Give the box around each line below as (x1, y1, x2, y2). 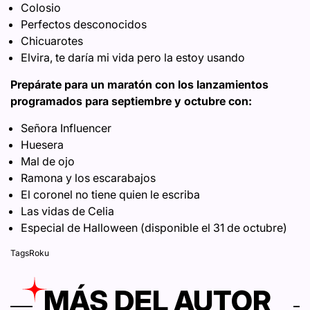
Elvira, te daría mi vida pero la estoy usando (21, 51, 245, 65)
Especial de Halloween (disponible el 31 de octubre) (21, 221, 287, 235)
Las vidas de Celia (21, 204, 114, 219)
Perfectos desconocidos (21, 17, 147, 32)
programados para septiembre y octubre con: (10, 94, 252, 109)
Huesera (21, 138, 64, 152)
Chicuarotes (21, 34, 83, 48)
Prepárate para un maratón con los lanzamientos (10, 77, 268, 92)
